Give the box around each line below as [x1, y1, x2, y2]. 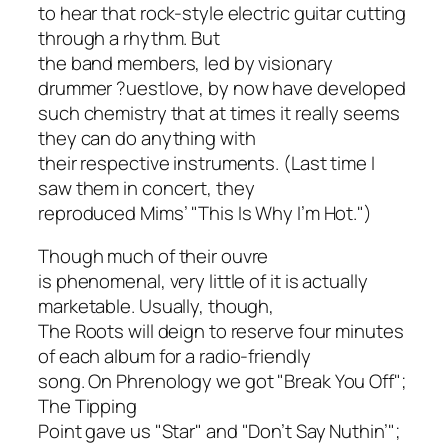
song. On [38, 368, 117, 395]
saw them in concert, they [38, 174, 255, 201]
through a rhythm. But [38, 24, 220, 51]
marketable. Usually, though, [38, 293, 275, 320]
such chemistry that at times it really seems [38, 99, 400, 126]
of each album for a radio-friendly [38, 343, 311, 370]
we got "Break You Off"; [212, 368, 406, 395]
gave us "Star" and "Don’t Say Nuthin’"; [81, 418, 400, 445]
